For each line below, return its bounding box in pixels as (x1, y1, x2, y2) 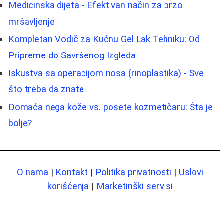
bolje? (8, 118, 32, 129)
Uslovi (179, 167, 203, 178)
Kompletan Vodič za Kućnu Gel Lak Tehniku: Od (8, 34, 200, 45)
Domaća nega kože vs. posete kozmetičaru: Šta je (8, 102, 213, 113)
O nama (17, 167, 48, 178)
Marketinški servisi (96, 181, 173, 192)
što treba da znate (8, 84, 84, 95)
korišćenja (47, 181, 89, 192)
